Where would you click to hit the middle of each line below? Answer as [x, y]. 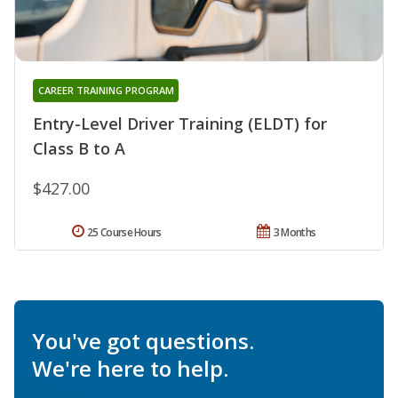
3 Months [295, 232]
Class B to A [79, 148]
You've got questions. [143, 340]
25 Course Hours [124, 232]
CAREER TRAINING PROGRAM [106, 90]
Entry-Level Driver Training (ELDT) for [180, 123]
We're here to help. [130, 368]
